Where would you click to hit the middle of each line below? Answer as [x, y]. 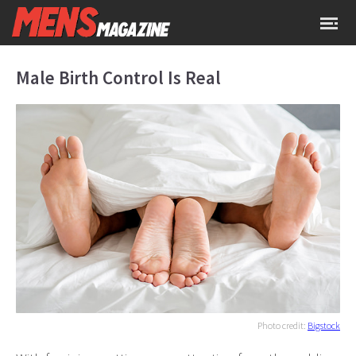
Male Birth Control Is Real [118, 77]
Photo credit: [282, 326]
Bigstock [324, 326]
